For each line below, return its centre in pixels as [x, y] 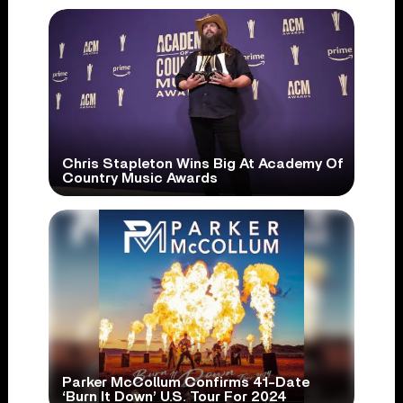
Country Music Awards [139, 179]
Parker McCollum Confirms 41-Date [185, 383]
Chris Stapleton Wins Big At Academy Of [202, 164]
